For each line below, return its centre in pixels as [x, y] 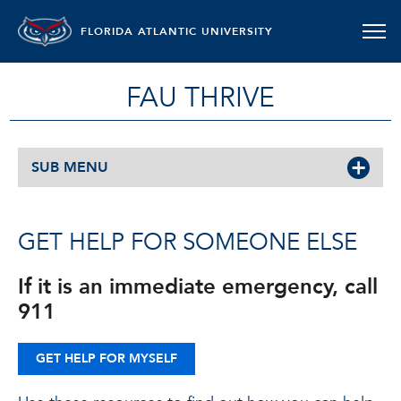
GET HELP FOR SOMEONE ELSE [188, 243]
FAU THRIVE [200, 98]
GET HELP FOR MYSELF [107, 358]
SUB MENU [70, 167]
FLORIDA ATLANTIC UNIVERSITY [177, 31]
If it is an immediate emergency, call [198, 287]
